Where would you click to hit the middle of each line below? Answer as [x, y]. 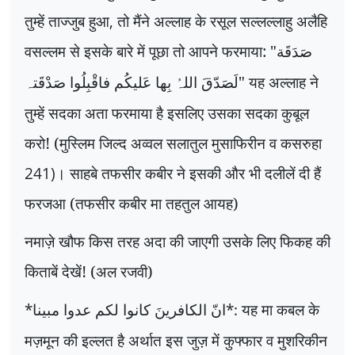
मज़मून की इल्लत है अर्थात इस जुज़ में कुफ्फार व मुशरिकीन [176, 340]
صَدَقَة [294, 52]
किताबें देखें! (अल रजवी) [89, 271]
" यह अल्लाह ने [279, 82]
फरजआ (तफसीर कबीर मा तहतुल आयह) [132, 204]
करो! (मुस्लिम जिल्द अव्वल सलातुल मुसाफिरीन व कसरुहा [173, 143]
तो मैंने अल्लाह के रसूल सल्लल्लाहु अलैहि [222, 21]
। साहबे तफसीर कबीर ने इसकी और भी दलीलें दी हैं [188, 174]
